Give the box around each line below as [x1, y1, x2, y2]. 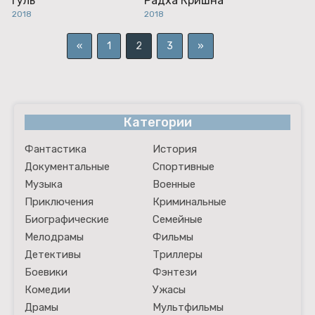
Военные [153, 178, 196, 191]
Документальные [25, 160, 110, 173]
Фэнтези [153, 266, 198, 278]
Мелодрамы [25, 231, 84, 243]
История [153, 143, 198, 155]
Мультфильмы [153, 301, 224, 314]
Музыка [25, 178, 63, 191]
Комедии [25, 283, 70, 296]
